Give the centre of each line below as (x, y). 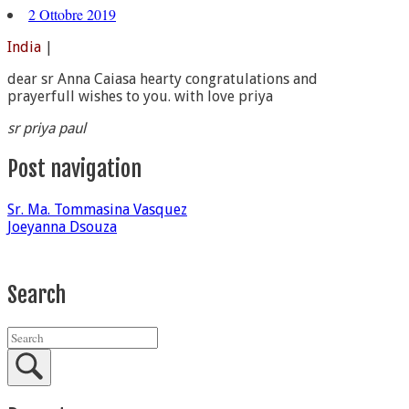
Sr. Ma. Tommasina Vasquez (97, 209)
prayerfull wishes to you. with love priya (140, 96)
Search (37, 294)
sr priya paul (47, 128)
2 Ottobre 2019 (72, 14)
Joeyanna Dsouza (62, 226)
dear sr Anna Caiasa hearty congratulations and (163, 79)
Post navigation (74, 168)
